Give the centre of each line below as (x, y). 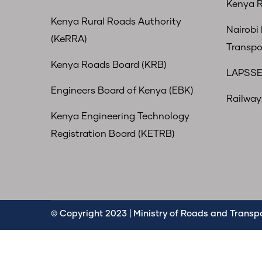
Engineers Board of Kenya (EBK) (122, 91)
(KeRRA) (69, 39)
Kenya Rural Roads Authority (116, 22)
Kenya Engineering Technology (120, 116)
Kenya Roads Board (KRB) (109, 65)
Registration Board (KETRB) (113, 134)
